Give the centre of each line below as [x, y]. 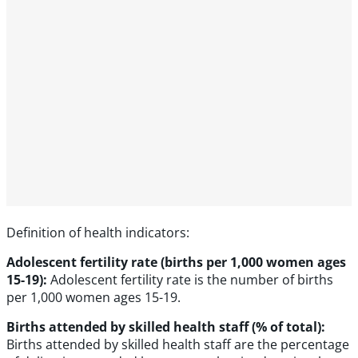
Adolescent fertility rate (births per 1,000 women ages [176, 262]
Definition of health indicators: [98, 233]
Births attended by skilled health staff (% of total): [166, 327]
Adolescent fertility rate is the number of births [192, 280]
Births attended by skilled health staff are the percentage [178, 344]
